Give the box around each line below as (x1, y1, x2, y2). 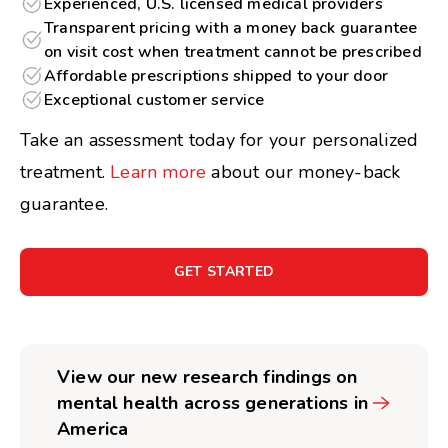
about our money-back (211, 160, 401, 184)
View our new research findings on (57, 365, 358, 389)
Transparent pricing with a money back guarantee (44, 17, 418, 39)
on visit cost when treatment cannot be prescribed (44, 41, 422, 63)
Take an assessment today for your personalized (20, 128, 419, 152)
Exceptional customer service (44, 89, 265, 111)
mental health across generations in (57, 391, 369, 415)
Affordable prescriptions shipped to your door (44, 65, 388, 87)
